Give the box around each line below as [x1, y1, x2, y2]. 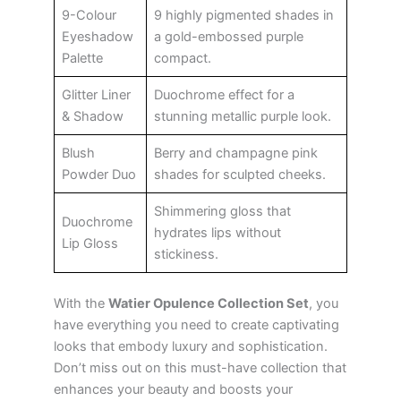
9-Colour [62, 6, 116, 23]
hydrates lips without [154, 224, 281, 241]
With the [54, 294, 108, 311]
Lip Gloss [62, 235, 118, 252]
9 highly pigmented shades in [154, 6, 334, 23]
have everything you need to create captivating [54, 316, 339, 333]
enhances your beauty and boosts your [54, 380, 293, 397]
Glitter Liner [62, 86, 131, 103]
